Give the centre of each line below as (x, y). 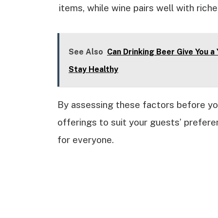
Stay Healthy (93, 70)
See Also (86, 52)
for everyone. (85, 140)
